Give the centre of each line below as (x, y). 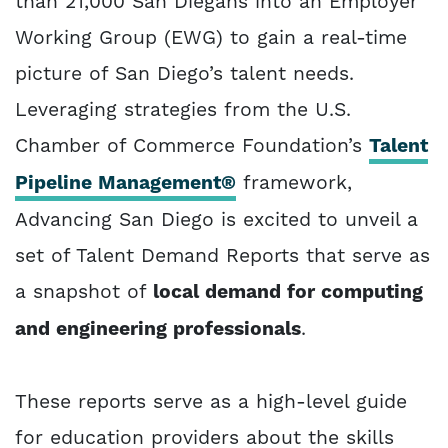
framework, (294, 183)
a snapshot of (84, 292)
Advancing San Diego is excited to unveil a (216, 220)
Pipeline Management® (125, 184)
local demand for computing (288, 293)
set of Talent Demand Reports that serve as (222, 256)
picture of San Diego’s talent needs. (184, 74)
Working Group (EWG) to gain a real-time (211, 38)
